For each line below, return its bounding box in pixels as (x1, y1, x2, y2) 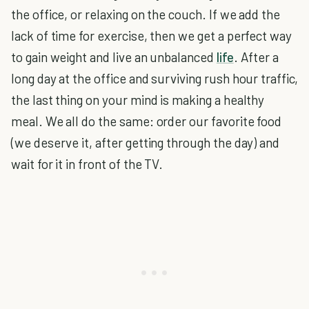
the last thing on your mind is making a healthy (11, 92, 265, 108)
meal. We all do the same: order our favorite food (11, 113, 282, 129)
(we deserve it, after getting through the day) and (11, 134, 280, 150)
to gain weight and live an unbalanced (11, 49, 217, 65)
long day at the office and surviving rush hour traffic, (11, 70, 298, 86)
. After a (233, 49, 279, 65)
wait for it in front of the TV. (11, 156, 163, 172)
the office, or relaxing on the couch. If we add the (11, 6, 281, 22)
